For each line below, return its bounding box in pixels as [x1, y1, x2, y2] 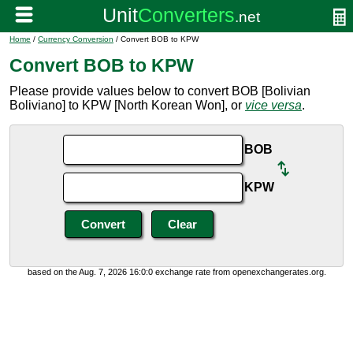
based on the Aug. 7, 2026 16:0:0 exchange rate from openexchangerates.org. [27, 267, 326, 277]
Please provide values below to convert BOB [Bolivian [9, 84, 310, 98]
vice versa [245, 98, 302, 112]
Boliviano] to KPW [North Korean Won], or [9, 98, 245, 112]
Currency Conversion [38, 35, 113, 43]
